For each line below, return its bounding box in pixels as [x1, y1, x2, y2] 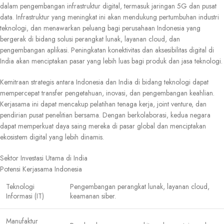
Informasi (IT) [6, 191, 44, 201]
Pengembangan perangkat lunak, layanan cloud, [70, 181, 209, 191]
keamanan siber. [70, 191, 116, 201]
